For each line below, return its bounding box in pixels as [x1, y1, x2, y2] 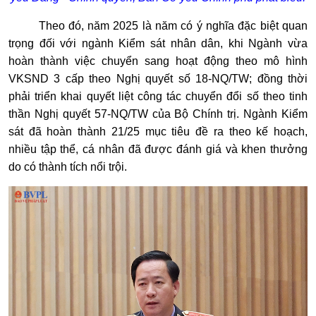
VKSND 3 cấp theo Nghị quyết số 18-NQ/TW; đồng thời [8, 72, 308, 85]
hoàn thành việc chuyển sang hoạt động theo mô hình [8, 54, 308, 67]
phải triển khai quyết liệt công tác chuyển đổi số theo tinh [8, 90, 308, 102]
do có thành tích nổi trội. [8, 160, 130, 173]
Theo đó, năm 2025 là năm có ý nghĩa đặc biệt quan [38, 19, 308, 32]
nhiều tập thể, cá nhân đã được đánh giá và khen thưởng [8, 142, 308, 155]
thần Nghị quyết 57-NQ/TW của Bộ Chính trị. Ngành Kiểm [8, 107, 308, 120]
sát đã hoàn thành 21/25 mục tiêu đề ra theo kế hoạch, [8, 125, 308, 138]
